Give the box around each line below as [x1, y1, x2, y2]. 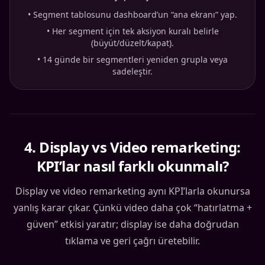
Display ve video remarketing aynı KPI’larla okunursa [15, 185, 250, 198]
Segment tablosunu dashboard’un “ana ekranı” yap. [33, 9, 237, 21]
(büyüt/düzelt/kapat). [91, 37, 174, 49]
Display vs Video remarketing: [39, 137, 241, 157]
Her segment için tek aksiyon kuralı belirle [51, 25, 219, 37]
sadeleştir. [112, 66, 153, 77]
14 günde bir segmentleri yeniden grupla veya [43, 54, 228, 66]
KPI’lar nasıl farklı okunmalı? [36, 156, 229, 176]
